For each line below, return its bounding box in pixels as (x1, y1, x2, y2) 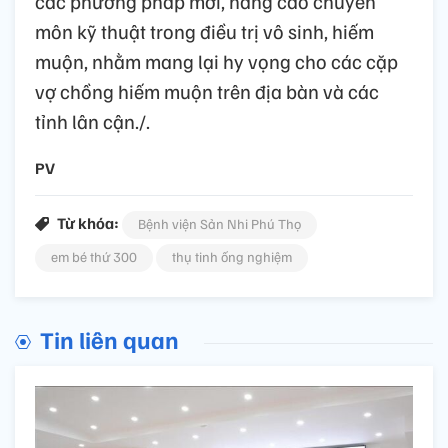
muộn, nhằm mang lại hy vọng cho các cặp (35, 48, 398, 75)
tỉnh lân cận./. (35, 108, 150, 135)
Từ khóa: (57, 213, 119, 234)
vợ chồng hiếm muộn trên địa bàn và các (35, 78, 379, 105)
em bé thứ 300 (51, 248, 137, 266)
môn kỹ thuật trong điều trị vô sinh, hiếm (35, 18, 374, 45)
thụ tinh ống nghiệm (172, 248, 292, 266)
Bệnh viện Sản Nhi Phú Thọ (138, 215, 301, 233)
